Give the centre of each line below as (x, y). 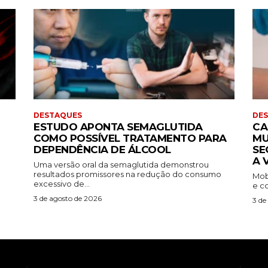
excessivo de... (62, 183)
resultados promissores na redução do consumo (127, 174)
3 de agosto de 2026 (68, 198)
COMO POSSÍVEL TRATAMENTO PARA (130, 138)
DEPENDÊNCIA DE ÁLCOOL (102, 149)
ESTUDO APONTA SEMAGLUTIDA (118, 127)
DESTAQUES (58, 115)
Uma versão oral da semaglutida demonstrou (121, 164)
